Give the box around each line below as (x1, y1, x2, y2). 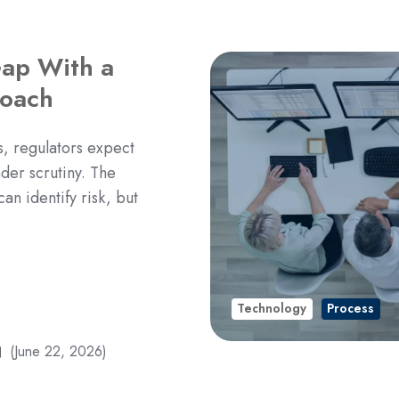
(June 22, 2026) (9, 340, 107, 362)
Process (327, 299, 375, 318)
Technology (237, 299, 307, 318)
